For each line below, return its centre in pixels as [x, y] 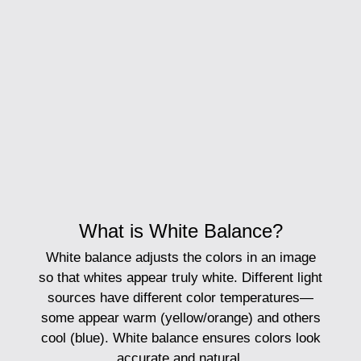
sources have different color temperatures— [180, 298]
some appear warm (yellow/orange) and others [180, 318]
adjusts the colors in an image [223, 258]
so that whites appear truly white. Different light [180, 278]
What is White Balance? [180, 231]
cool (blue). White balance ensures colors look [180, 338]
